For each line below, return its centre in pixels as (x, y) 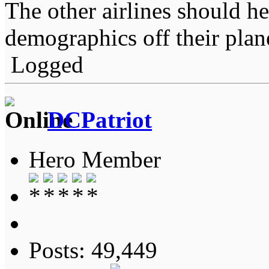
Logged (44, 64)
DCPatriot (100, 120)
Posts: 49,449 (93, 250)
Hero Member (95, 160)
